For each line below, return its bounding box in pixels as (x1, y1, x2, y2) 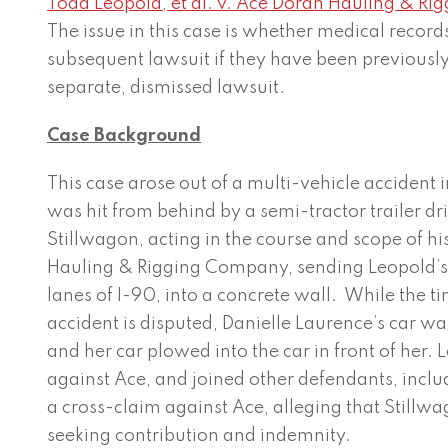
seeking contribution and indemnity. (47, 427, 352, 445)
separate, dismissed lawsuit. (47, 79, 286, 97)
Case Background (47, 127, 202, 145)
